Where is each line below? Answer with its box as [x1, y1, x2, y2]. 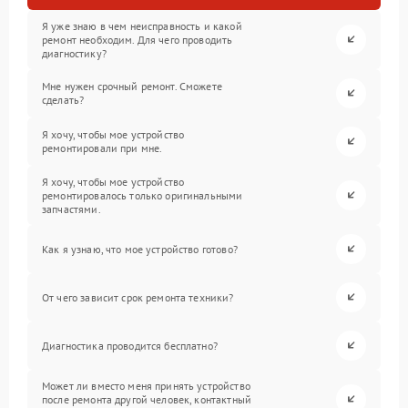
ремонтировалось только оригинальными [42, 188, 243, 202]
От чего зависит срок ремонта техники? [42, 290, 234, 304]
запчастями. [42, 201, 101, 216]
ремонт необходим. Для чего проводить [42, 32, 233, 46]
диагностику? [42, 46, 107, 60]
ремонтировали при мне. [42, 141, 163, 156]
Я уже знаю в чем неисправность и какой [42, 18, 242, 33]
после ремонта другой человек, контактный [42, 392, 251, 406]
